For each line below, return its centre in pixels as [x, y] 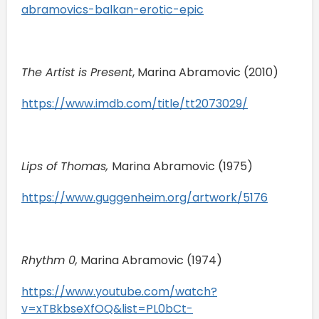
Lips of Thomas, [67, 166]
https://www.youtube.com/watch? [119, 291]
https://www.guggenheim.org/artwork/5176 [145, 197]
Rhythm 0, [49, 260]
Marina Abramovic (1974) [151, 260]
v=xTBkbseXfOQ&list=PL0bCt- [107, 308]
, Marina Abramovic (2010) [207, 72]
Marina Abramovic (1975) [184, 166]
